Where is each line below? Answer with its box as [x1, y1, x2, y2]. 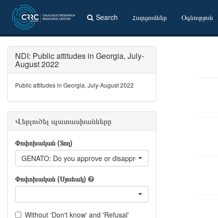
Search [96, 12, 118, 22]
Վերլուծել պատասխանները [15, 115, 111, 127]
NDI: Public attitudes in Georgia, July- [15, 50, 144, 61]
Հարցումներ [132, 12, 167, 22]
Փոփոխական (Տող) [15, 138, 73, 147]
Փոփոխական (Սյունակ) [15, 174, 86, 183]
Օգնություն [182, 12, 213, 22]
